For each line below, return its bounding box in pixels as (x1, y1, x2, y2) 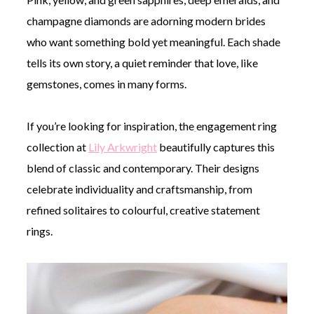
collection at (26, 139, 88, 153)
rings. (26, 224, 53, 238)
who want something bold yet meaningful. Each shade (26, 34, 280, 48)
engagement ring (196, 118, 277, 132)
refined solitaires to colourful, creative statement (26, 203, 260, 217)
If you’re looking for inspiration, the (26, 118, 194, 132)
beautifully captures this (156, 139, 275, 153)
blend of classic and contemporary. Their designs (26, 161, 259, 175)
